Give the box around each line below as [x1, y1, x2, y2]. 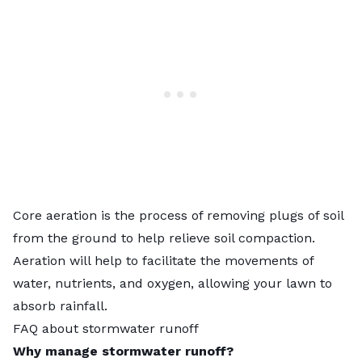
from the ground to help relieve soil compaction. [13, 229, 315, 246]
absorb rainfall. [13, 297, 112, 314]
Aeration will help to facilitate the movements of [13, 252, 314, 268]
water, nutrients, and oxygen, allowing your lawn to [13, 275, 332, 291]
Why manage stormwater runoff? [13, 343, 234, 359]
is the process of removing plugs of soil [97, 207, 343, 223]
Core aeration [13, 207, 97, 223]
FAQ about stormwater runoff [13, 320, 199, 336]
